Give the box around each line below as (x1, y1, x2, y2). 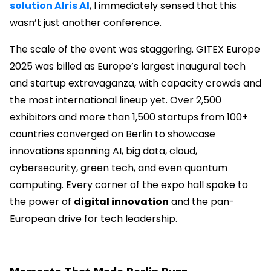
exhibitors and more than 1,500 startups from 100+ (10, 110, 248, 125)
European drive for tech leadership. (10, 212, 177, 226)
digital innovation (74, 195, 169, 209)
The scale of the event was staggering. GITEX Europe (10, 42, 260, 57)
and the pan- (169, 195, 235, 209)
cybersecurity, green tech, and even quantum (10, 161, 227, 175)
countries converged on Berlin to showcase (10, 127, 215, 142)
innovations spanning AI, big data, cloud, (10, 144, 197, 158)
